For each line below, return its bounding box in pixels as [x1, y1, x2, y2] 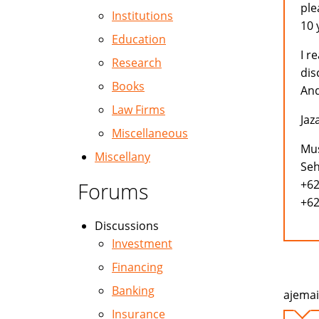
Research [112, 55, 162, 70]
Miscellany [95, 149, 150, 164]
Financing [112, 259, 163, 275]
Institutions [112, 8, 173, 23]
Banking [112, 283, 155, 298]
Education [112, 31, 166, 47]
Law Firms [112, 102, 165, 117]
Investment [112, 236, 172, 251]
